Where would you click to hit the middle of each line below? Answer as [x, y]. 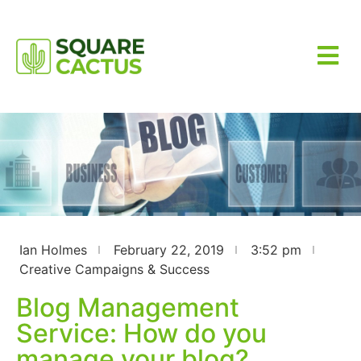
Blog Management [128, 307]
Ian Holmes [53, 250]
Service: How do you [141, 333]
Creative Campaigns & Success [114, 269]
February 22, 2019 [169, 250]
